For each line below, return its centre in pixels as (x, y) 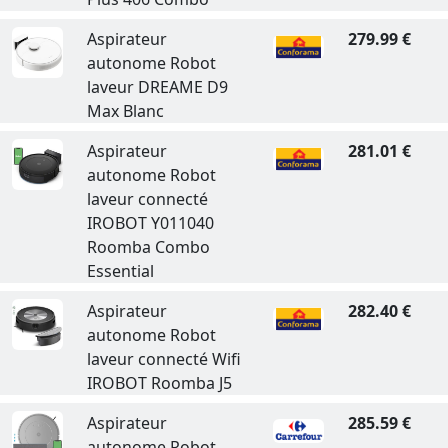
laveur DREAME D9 (157, 87)
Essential (120, 271)
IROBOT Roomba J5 (159, 383)
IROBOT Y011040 (150, 223)
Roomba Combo (148, 247)
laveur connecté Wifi (163, 359)
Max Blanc (125, 111)
